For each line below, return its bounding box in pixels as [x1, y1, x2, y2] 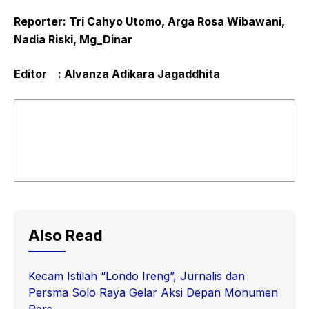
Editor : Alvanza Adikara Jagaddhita [14, 67, 220, 81]
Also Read [28, 226, 103, 245]
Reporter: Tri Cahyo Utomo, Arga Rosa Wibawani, [14, 14, 285, 29]
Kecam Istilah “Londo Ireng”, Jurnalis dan [28, 269, 245, 283]
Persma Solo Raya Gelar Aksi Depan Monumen [28, 286, 278, 300]
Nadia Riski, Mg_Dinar [14, 32, 132, 47]
